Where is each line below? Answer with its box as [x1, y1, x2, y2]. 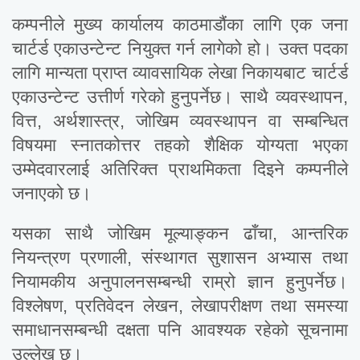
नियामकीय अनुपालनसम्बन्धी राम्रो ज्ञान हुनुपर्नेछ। [12, 272, 348, 292]
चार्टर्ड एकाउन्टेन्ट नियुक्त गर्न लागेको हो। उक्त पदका [12, 39, 348, 59]
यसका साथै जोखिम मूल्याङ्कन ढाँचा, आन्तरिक [12, 223, 348, 244]
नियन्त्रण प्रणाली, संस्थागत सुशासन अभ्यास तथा [12, 247, 348, 268]
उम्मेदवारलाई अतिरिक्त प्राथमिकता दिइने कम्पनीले [12, 159, 348, 180]
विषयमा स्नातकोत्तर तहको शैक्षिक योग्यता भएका [12, 135, 348, 156]
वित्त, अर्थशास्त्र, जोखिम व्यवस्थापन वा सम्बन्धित [12, 111, 348, 132]
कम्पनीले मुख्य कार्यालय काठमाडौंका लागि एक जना [12, 14, 348, 35]
